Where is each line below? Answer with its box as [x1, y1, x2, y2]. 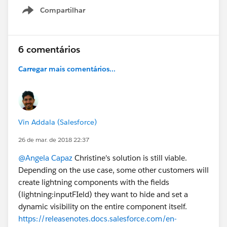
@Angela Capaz [18, 153, 72, 163]
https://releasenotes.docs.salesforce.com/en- [18, 213, 177, 223]
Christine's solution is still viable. [72, 153, 187, 163]
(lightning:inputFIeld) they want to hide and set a [18, 189, 188, 199]
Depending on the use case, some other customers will [18, 165, 209, 175]
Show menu [45, 11, 86, 20]
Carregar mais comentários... [18, 64, 116, 73]
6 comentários [18, 43, 80, 55]
